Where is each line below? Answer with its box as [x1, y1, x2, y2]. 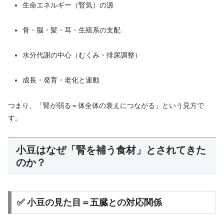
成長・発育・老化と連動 [22, 76, 99, 84]
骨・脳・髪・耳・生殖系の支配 [22, 25, 120, 34]
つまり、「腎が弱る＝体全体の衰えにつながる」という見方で [8, 101, 204, 109]
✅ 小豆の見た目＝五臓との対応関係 [16, 197, 162, 207]
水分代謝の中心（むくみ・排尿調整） [22, 51, 141, 59]
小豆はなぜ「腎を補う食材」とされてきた [16, 144, 206, 155]
